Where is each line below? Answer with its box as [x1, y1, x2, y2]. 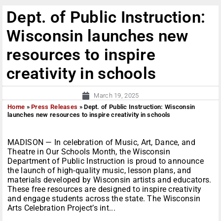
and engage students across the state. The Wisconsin [7, 194, 201, 204]
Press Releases [31, 103, 78, 111]
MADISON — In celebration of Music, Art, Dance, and [7, 138, 195, 147]
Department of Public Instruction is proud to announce [7, 156, 204, 166]
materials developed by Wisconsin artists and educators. [7, 175, 212, 185]
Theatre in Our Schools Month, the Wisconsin [7, 147, 170, 157]
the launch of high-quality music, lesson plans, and [7, 166, 191, 176]
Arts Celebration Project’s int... [7, 203, 115, 213]
